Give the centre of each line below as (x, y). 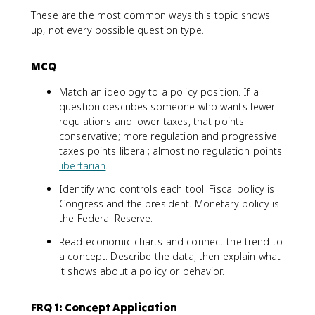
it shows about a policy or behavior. (142, 271)
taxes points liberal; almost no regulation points (171, 151)
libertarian (83, 166)
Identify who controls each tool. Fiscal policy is (167, 189)
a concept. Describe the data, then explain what (170, 256)
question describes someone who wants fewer (167, 107)
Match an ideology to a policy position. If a (159, 92)
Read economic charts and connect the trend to (171, 242)
